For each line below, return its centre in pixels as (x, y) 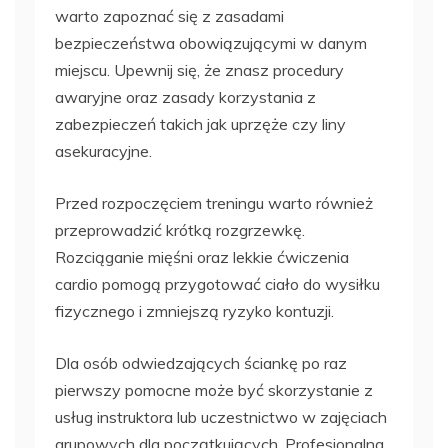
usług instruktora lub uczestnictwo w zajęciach (221, 416)
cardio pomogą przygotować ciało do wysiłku (217, 283)
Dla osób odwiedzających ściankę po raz (201, 362)
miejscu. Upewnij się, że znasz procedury (199, 69)
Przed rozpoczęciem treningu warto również (214, 202)
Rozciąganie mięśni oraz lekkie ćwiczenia (202, 256)
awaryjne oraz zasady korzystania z (185, 96)
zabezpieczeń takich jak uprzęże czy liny (200, 123)
